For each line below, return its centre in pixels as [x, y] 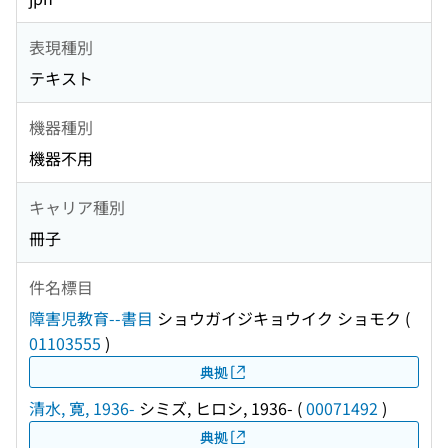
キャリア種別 [77, 206]
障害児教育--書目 [91, 318]
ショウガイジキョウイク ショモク [277, 318]
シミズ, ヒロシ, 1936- [214, 408]
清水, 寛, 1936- [82, 408]
